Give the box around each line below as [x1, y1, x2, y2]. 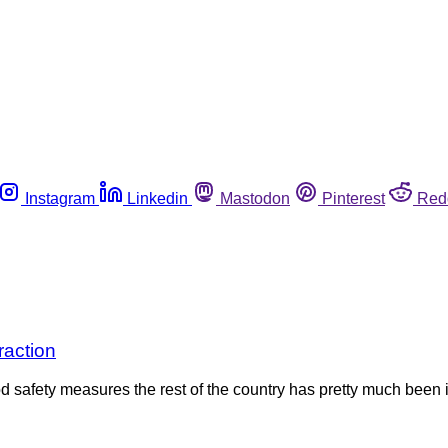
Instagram [25, 189, 95, 207]
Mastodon [220, 189, 290, 207]
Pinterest [322, 189, 385, 207]
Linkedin [127, 189, 188, 207]
